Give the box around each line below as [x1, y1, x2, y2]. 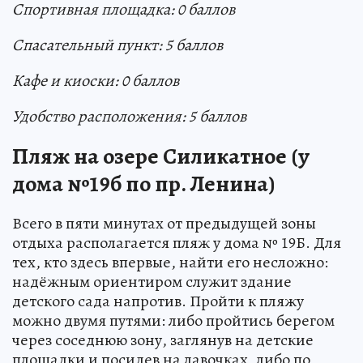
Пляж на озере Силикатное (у [12, 141, 310, 172]
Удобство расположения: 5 [12, 105, 196, 127]
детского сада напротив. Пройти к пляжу [12, 290, 304, 312]
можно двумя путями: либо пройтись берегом [12, 310, 335, 331]
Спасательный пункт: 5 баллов [12, 34, 223, 56]
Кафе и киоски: [12, 70, 118, 92]
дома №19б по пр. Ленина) [12, 169, 275, 199]
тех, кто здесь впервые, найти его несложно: [12, 251, 328, 273]
